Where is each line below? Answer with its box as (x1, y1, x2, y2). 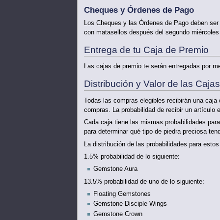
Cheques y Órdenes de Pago (83, 5, 194, 15)
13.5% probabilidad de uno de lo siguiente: (83, 178, 204, 185)
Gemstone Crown (93, 210, 142, 218)
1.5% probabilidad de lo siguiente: (83, 153, 180, 160)
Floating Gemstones (93, 191, 151, 198)
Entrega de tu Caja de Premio (83, 44, 209, 55)
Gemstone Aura (93, 165, 137, 173)
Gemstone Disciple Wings (93, 200, 167, 208)
